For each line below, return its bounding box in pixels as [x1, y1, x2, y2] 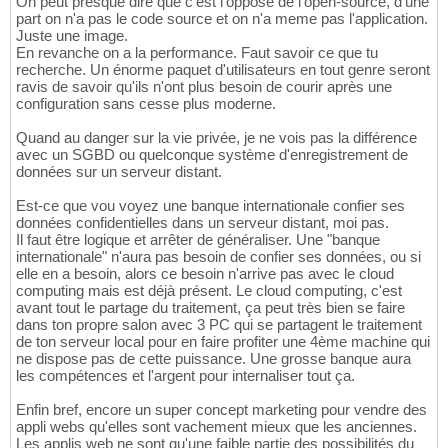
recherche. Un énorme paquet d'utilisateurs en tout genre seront [16, 61, 430, 79]
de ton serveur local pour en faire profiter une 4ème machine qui [16, 333, 430, 351]
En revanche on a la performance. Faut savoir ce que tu [16, 44, 378, 62]
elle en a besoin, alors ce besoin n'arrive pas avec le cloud [16, 265, 394, 283]
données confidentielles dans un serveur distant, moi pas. [16, 214, 389, 232]
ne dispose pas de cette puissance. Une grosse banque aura [16, 350, 411, 368]
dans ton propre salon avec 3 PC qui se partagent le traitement [16, 316, 422, 334]
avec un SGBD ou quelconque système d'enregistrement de [16, 146, 408, 164]
